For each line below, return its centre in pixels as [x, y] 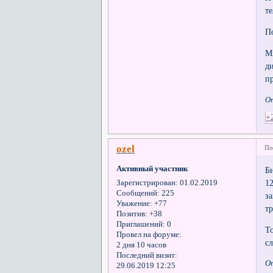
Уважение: [134, 203]
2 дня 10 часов [141, 245]
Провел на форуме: [149, 234]
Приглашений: [140, 224]
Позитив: [132, 214]
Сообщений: [138, 193]
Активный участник [152, 169]
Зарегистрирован [146, 183]
